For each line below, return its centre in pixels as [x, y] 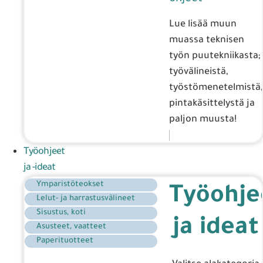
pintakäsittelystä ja [212, 104]
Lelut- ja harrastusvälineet [86, 198]
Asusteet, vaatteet [71, 227]
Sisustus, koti [61, 213]
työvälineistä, [199, 72]
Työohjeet [44, 152]
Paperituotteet [65, 241]
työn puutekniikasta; [215, 56]
